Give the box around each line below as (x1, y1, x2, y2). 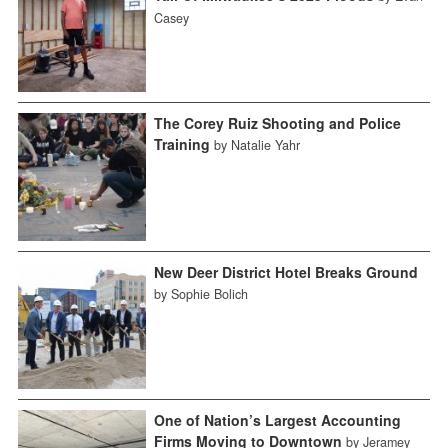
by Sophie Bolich (153, 284, 248, 303)
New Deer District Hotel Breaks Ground (153, 261, 418, 282)
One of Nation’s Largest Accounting (153, 410, 401, 431)
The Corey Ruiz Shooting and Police (153, 112, 401, 133)
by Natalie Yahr (213, 135, 300, 154)
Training (153, 133, 210, 154)
